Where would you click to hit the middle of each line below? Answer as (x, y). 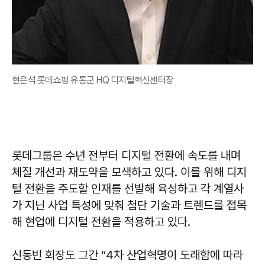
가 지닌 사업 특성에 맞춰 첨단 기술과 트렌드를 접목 (129, 206)
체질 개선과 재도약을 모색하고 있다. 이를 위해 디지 (129, 172)
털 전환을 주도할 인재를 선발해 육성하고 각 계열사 (128, 189)
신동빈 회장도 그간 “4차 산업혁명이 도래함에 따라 (127, 255)
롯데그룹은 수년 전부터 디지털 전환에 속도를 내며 (126, 156)
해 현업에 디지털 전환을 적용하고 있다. (101, 222)
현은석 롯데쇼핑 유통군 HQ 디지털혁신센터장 (94, 80)
